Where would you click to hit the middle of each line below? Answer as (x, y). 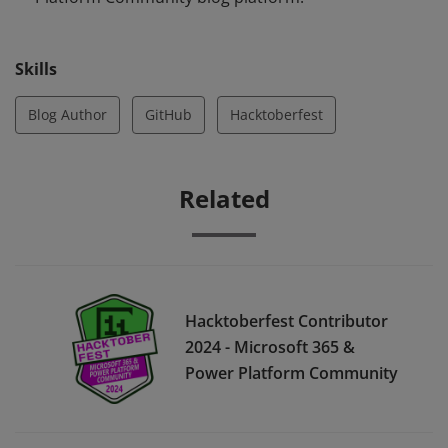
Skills (36, 69)
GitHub (168, 114)
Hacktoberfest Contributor (286, 320)
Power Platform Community (291, 372)
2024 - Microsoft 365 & (270, 346)
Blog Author (67, 114)
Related (224, 198)
